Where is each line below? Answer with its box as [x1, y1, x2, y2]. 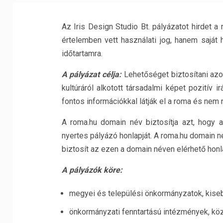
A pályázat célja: [61, 70, 122, 79]
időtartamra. [61, 49, 103, 58]
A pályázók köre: [61, 165, 122, 175]
